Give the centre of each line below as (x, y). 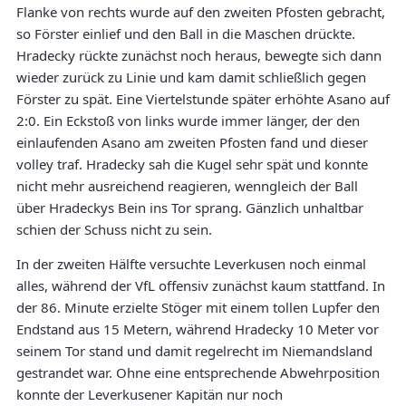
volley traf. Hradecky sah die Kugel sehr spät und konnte (192, 164)
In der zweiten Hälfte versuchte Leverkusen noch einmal (191, 263)
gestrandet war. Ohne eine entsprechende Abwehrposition (198, 372)
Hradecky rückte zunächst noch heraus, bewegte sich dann (199, 55)
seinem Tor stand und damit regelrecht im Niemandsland (194, 350)
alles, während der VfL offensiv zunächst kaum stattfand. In (201, 285)
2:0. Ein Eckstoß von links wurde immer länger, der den (188, 120)
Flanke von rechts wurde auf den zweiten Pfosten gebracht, (201, 11)
